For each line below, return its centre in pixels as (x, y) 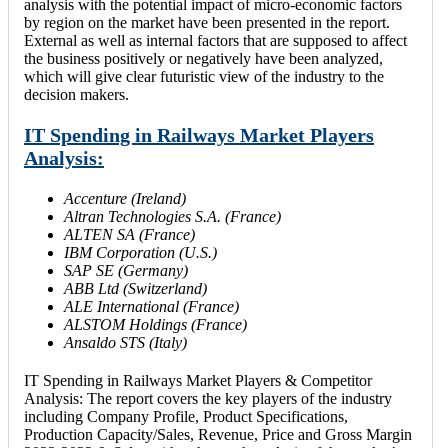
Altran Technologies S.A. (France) (172, 216)
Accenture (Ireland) (125, 198)
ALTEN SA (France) (129, 234)
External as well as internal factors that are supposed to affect (215, 40)
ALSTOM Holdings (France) (155, 324)
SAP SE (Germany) (126, 270)
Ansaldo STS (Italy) (125, 342)
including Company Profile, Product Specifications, (186, 416)
